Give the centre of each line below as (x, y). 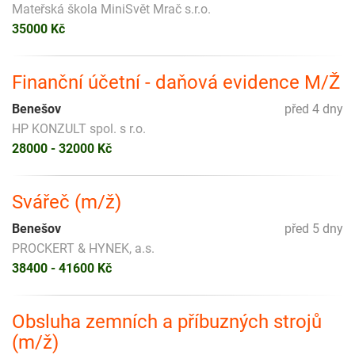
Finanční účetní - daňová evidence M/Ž (176, 82)
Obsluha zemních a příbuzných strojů (167, 321)
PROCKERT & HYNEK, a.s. (83, 248)
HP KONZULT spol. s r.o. (79, 128)
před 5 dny (314, 228)
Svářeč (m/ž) (67, 202)
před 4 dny (314, 109)
